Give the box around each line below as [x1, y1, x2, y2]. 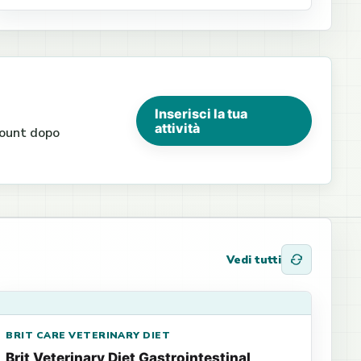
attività [154, 119, 200, 136]
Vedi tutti [226, 251, 281, 268]
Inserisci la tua [154, 105, 247, 122]
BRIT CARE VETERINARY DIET [6, 329, 171, 342]
